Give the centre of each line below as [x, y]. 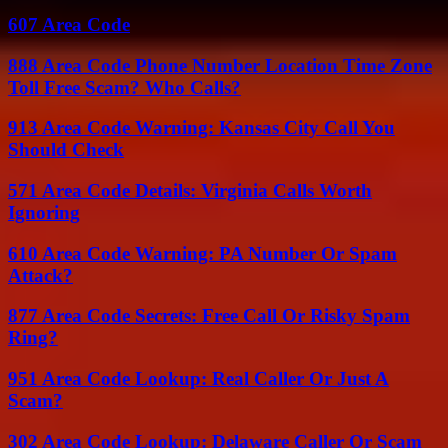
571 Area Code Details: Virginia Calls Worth [190, 190]
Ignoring [44, 212]
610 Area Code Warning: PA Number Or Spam [202, 253]
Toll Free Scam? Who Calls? [124, 87]
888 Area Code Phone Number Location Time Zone [220, 65]
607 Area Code [69, 24]
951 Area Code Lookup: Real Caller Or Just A [198, 379]
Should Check [66, 150]
